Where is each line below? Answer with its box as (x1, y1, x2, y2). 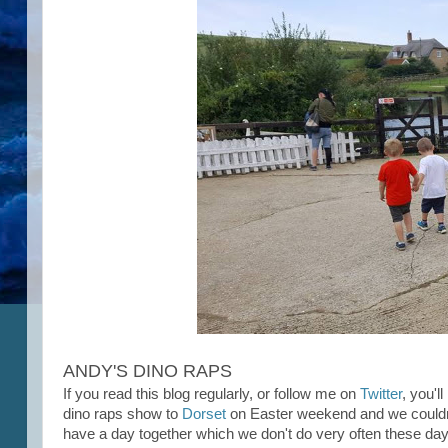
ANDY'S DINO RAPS (63, 361, 232, 381)
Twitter (360, 386, 402, 402)
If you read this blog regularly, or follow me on (63, 386, 360, 402)
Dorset (182, 406, 230, 422)
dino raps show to (63, 406, 182, 422)
